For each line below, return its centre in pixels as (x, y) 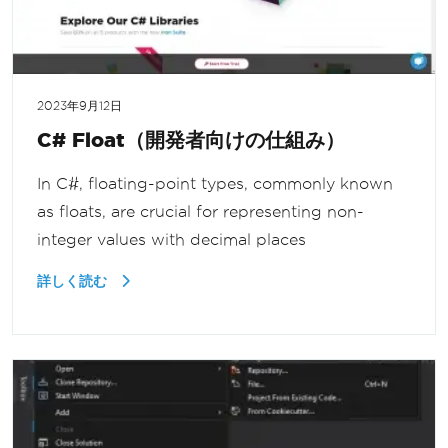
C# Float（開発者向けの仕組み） (191, 140)
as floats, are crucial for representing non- (200, 212)
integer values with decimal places (171, 240)
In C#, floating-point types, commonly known (215, 184)
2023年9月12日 (79, 106)
